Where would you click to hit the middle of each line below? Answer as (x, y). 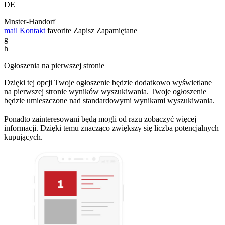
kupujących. (23, 137)
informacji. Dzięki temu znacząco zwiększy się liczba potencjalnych (111, 128)
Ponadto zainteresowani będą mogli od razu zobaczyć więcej (100, 119)
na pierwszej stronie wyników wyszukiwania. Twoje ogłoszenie (105, 91)
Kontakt (31, 30)
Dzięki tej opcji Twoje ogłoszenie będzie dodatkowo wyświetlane (108, 82)
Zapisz (84, 30)
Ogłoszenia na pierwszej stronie (54, 65)
